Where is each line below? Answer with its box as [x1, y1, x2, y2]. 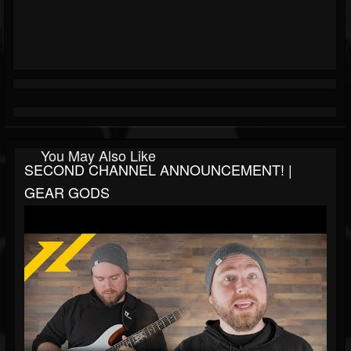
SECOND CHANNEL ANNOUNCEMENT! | [24, 159, 292, 180]
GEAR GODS [24, 182, 110, 203]
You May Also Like [41, 145, 156, 166]
